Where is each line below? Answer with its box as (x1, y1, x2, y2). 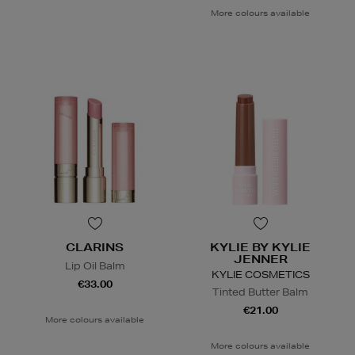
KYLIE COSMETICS (211, 268, 310, 282)
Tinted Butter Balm (212, 285, 308, 300)
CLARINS (66, 240, 124, 255)
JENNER (233, 252, 288, 267)
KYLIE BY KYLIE (210, 240, 311, 255)
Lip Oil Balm (64, 259, 125, 273)
